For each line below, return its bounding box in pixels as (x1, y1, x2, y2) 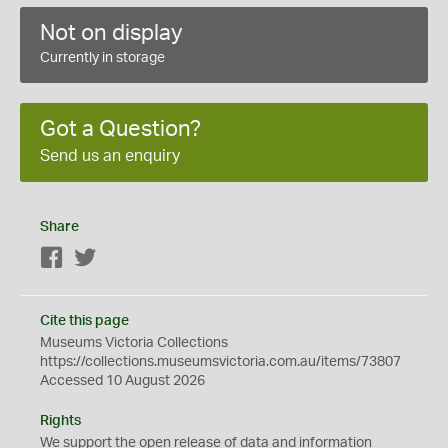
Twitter (97, 252, 140, 266)
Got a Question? (40, 118, 201, 140)
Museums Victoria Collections (40, 336, 228, 350)
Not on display (40, 22, 183, 44)
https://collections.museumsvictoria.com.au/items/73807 (40, 355, 401, 369)
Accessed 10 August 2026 (40, 374, 205, 388)
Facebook (64, 252, 127, 266)
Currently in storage (40, 51, 165, 65)
